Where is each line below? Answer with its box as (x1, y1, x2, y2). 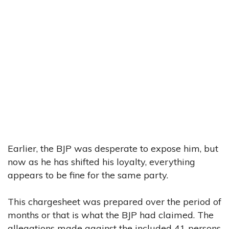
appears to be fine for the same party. (8, 169, 168, 181)
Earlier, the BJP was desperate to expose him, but (8, 142, 218, 154)
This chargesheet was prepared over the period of (8, 195, 221, 208)
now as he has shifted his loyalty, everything (8, 155, 195, 168)
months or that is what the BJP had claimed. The (8, 209, 214, 221)
